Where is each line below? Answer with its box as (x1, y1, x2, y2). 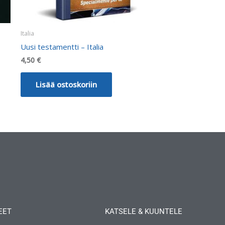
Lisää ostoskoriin (36, 79, 97, 89)
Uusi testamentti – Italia (21, 41, 103, 52)
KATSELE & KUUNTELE (105, 206, 183, 216)
